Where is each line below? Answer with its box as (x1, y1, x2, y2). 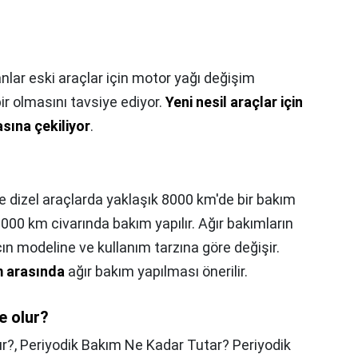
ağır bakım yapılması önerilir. (65, 263, 248, 280)
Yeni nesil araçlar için (165, 93, 303, 110)
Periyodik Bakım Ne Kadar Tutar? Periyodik (20, 336, 291, 353)
